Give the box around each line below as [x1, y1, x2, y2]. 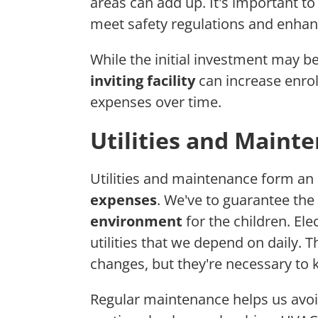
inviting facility [90, 71, 195, 91]
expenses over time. [90, 92, 221, 112]
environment [90, 212, 182, 231]
